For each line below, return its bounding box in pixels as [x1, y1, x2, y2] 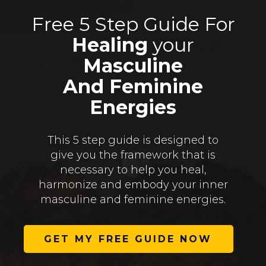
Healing [72, 33, 148, 56]
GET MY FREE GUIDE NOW [44, 233, 212, 245]
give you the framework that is [50, 148, 216, 161]
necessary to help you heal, [59, 163, 207, 176]
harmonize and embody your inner [38, 178, 228, 191]
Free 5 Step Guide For [31, 12, 235, 36]
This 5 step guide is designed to [47, 134, 218, 147]
